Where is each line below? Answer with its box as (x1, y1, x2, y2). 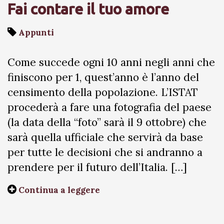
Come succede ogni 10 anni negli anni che (7, 55, 215, 69)
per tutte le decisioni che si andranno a (7, 145, 202, 159)
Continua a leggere (18, 184, 100, 195)
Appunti (18, 27, 54, 38)
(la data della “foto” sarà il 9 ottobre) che (7, 115, 206, 129)
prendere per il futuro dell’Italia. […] (7, 160, 187, 174)
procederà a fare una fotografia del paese (7, 100, 211, 114)
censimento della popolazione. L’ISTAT (7, 85, 198, 99)
